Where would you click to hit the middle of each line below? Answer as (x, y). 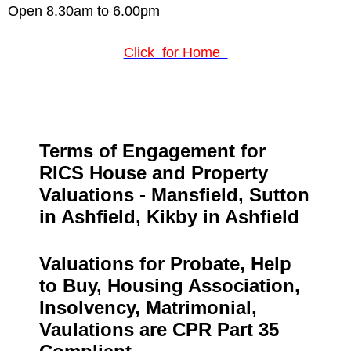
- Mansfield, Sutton (222, 195)
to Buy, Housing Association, (170, 286)
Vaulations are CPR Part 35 (159, 329)
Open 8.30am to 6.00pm (84, 11)
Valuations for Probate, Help (165, 264)
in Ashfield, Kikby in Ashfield (169, 217)
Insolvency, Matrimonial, (148, 308)
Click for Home (175, 52)
